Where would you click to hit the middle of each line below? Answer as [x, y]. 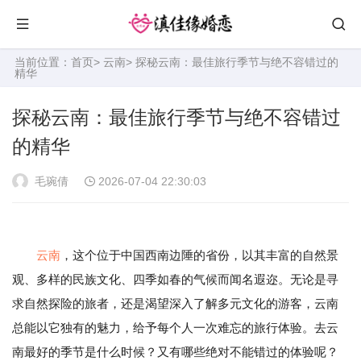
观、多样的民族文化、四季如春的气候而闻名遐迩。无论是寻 [175, 279]
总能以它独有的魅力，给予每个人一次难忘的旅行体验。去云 [175, 328]
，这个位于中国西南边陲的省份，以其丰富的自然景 [199, 255]
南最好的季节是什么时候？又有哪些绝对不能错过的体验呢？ [175, 352]
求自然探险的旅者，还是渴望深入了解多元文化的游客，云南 [175, 303]
